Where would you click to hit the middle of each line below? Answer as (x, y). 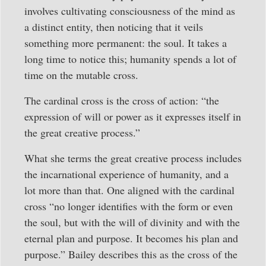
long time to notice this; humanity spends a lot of (130, 58)
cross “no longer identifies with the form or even (129, 206)
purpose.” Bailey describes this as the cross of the (131, 254)
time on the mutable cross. (81, 75)
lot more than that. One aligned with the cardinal (129, 190)
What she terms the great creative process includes (133, 158)
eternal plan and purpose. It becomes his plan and (131, 238)
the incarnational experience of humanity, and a (126, 174)
